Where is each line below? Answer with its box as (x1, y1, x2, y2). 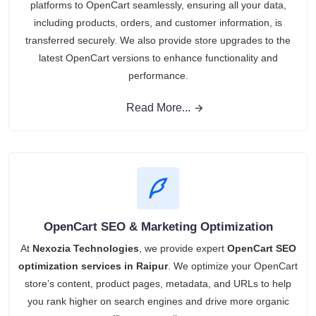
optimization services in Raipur (18, 260, 168, 272)
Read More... (126, 102, 190, 114)
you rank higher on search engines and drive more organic (27, 296, 289, 308)
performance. (128, 70, 188, 82)
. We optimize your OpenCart (168, 260, 298, 272)
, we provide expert (138, 243, 227, 255)
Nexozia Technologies (32, 243, 139, 255)
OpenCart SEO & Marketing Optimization (43, 220, 273, 234)
